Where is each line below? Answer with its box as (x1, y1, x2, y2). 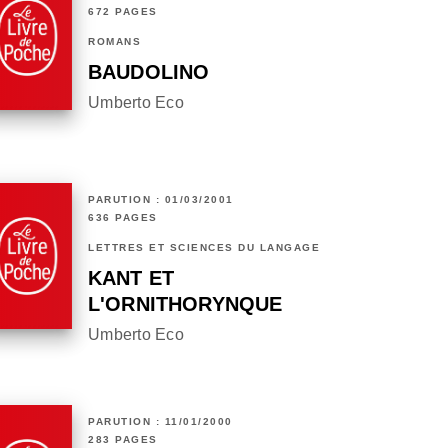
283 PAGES (88, 434, 158, 446)
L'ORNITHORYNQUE (88, 293, 283, 316)
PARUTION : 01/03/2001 (88, 194, 234, 206)
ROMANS (88, 36, 141, 48)
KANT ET (88, 267, 175, 290)
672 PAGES (88, 6, 158, 18)
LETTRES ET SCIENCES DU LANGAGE (88, 242, 320, 254)
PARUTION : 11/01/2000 (88, 416, 233, 428)
